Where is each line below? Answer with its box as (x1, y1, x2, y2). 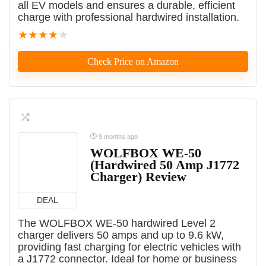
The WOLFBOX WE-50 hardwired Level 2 (18, 217, 216, 230)
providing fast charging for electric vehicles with (18, 241, 241, 254)
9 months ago (97, 133, 138, 141)
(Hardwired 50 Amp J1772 (90, 157, 239, 173)
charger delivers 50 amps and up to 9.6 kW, (18, 229, 224, 242)
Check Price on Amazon (87, 56, 179, 67)
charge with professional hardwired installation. (18, 11, 239, 24)
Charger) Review (90, 169, 186, 185)
